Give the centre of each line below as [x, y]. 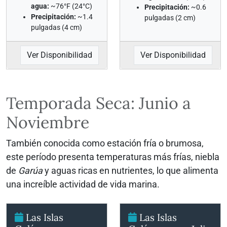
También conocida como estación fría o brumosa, [105, 143]
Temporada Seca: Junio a [99, 103]
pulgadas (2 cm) [170, 18]
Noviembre [48, 122]
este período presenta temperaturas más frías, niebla [113, 157]
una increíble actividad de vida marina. [83, 184]
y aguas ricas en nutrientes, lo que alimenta [130, 171]
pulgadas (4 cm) [56, 27]
